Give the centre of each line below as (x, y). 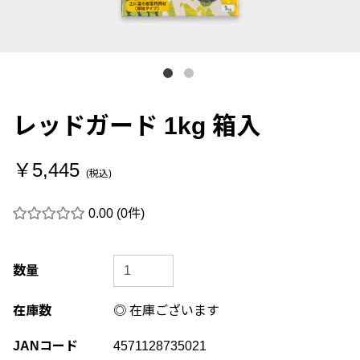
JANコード (45, 346)
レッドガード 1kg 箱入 (137, 125)
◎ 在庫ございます (166, 310)
